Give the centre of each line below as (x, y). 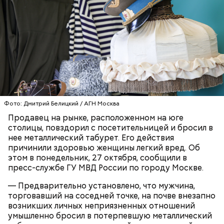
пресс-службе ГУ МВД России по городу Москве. (106, 168)
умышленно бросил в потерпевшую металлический (110, 216)
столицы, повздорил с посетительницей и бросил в (110, 128)
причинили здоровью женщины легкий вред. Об (104, 148)
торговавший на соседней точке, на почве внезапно (112, 196)
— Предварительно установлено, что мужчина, (101, 186)
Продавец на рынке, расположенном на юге (96, 118)
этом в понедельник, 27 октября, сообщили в (97, 158)
